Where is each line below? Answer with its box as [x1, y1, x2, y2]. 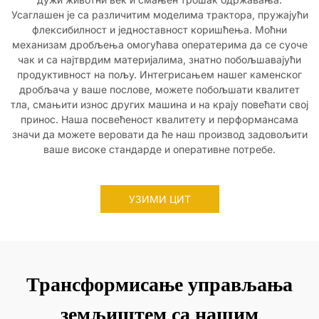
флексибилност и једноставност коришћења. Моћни [32, 23, 287, 36]
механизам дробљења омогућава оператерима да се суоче [11, 38, 308, 51]
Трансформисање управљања [26, 273, 293, 296]
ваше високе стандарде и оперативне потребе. [43, 143, 276, 155]
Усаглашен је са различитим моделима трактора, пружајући [11, 9, 308, 21]
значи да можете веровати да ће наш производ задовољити [11, 128, 308, 140]
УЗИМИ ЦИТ [128, 193, 191, 205]
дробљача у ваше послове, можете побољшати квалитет [19, 83, 300, 95]
